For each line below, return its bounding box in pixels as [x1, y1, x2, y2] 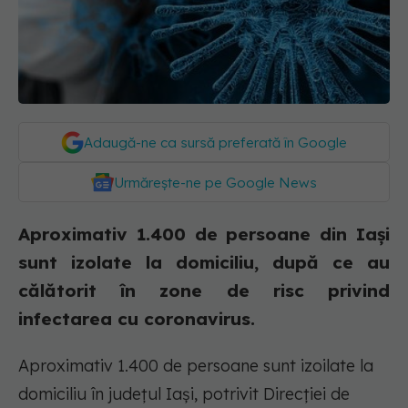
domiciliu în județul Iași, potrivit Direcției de [18, 383, 350, 405]
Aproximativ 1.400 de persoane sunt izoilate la [18, 355, 373, 377]
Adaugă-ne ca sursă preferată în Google [84, 134, 347, 152]
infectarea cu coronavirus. [18, 308, 255, 331]
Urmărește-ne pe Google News [114, 174, 317, 192]
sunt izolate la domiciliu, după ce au [18, 251, 390, 274]
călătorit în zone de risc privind [18, 280, 390, 302]
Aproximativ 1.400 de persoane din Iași [18, 223, 390, 246]
